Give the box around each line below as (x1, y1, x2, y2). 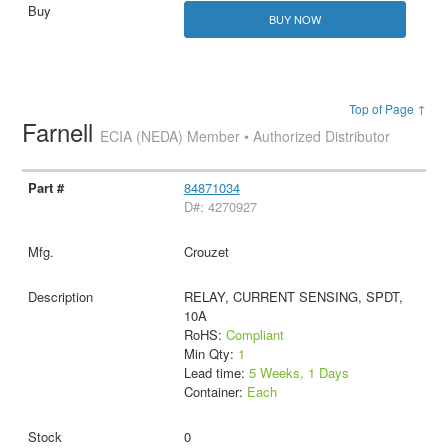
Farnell (22, 114, 101, 150)
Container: (183, 382, 247, 401)
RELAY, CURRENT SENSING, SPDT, (183, 287, 403, 306)
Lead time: (183, 363, 249, 382)
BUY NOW (268, 11, 321, 27)
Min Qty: (183, 344, 238, 363)
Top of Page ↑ (348, 100, 426, 118)
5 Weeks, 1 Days (248, 363, 349, 382)
